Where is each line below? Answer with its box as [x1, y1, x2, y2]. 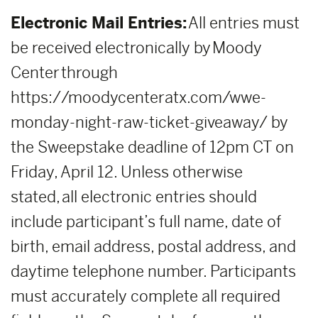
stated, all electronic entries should [11, 187, 257, 207]
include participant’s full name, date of [11, 212, 281, 231]
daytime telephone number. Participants [11, 262, 296, 281]
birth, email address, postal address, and [11, 237, 296, 256]
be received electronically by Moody [11, 38, 262, 57]
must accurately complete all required [11, 287, 280, 306]
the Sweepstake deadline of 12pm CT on [11, 138, 294, 157]
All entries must [187, 13, 300, 33]
